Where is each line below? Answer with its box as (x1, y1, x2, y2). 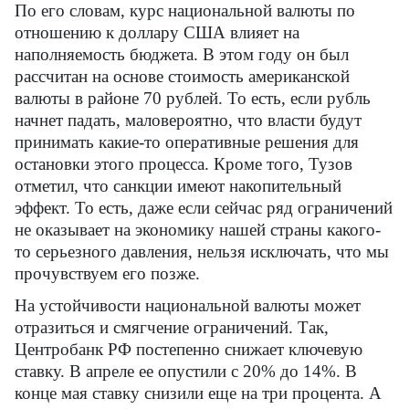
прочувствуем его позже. (15, 263, 200, 283)
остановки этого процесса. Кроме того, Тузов (15, 153, 352, 173)
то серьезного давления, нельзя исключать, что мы (15, 241, 389, 261)
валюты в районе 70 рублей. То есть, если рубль (15, 88, 371, 108)
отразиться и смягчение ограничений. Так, (15, 317, 329, 337)
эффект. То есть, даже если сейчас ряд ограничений (15, 197, 393, 217)
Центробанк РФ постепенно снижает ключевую (15, 339, 362, 359)
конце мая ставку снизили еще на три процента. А (15, 383, 382, 403)
